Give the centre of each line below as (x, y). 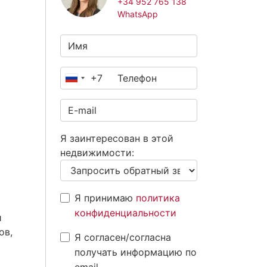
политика (158, 198)
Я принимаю (105, 198)
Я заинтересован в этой (117, 138)
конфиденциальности (125, 213)
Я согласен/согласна (123, 237)
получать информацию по (136, 252)
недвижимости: (97, 153)
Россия (89, 81)
